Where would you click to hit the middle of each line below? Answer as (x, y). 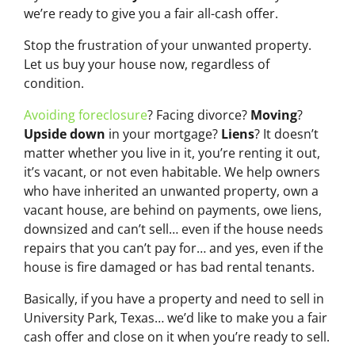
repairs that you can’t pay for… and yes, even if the (174, 248)
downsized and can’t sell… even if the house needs (174, 229)
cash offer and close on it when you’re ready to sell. (177, 336)
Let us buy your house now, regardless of (147, 64)
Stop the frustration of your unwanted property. (168, 45)
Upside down (65, 134)
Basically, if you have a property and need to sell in (174, 298)
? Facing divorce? (199, 115)
